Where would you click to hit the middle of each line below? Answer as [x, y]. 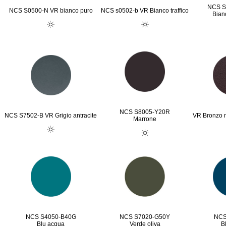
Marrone [145, 119]
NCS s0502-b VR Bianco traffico [145, 11]
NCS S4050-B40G [51, 217]
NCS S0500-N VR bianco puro [51, 11]
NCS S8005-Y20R [145, 112]
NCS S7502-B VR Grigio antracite [51, 116]
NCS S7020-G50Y [145, 217]
